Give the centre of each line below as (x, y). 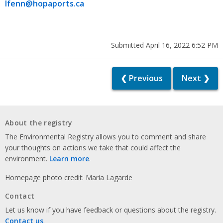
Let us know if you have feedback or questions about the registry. (111, 210)
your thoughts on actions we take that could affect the (93, 147)
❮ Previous (142, 78)
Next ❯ (196, 78)
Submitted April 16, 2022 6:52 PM (165, 45)
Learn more (69, 158)
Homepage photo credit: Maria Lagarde (69, 177)
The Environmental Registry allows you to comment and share (106, 136)
